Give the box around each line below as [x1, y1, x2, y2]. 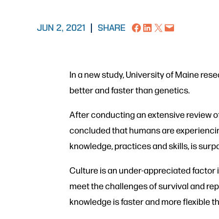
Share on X [152, 21, 158, 33]
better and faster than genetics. [69, 84, 190, 96]
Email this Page [163, 21, 183, 33]
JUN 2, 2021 [37, 22, 86, 34]
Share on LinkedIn [141, 21, 174, 33]
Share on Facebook [130, 21, 169, 33]
